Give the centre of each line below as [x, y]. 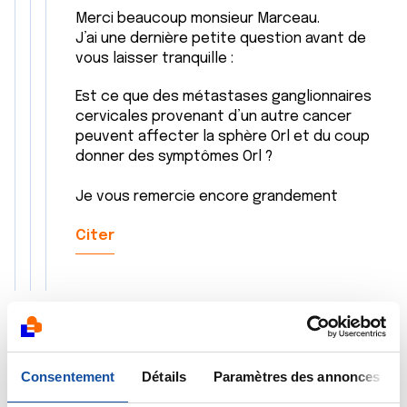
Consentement [68, 377]
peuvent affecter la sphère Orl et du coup [223, 137]
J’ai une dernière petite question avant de [221, 39]
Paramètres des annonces [297, 377]
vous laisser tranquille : [156, 59]
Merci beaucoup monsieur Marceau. [199, 19]
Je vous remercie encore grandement [208, 197]
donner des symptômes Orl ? [176, 157]
